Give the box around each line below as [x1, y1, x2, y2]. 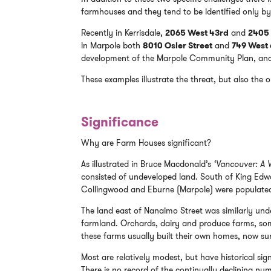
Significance [81, 113, 159, 130]
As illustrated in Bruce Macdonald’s [81, 158, 214, 170]
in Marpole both [81, 39, 143, 51]
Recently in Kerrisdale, [81, 27, 166, 38]
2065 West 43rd [165, 27, 229, 38]
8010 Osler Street [143, 39, 213, 51]
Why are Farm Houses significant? [81, 137, 212, 149]
